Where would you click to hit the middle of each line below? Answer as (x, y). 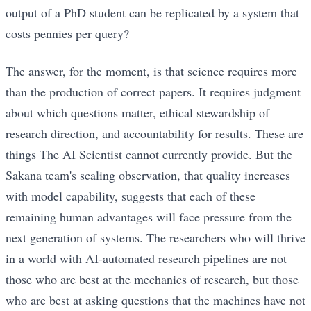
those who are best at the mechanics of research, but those (152, 279)
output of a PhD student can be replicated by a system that (152, 13)
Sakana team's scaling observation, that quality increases (148, 175)
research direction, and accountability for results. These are (154, 134)
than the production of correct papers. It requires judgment (153, 92)
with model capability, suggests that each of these (131, 196)
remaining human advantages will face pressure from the (149, 217)
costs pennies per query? (67, 34)
